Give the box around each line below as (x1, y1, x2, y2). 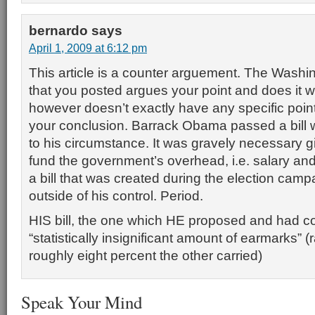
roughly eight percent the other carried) (29, 247, 262, 263)
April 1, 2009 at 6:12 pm (29, 41, 147, 54)
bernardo (29, 22, 88, 38)
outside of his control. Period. (29, 188, 203, 203)
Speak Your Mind (21, 290, 142, 314)
